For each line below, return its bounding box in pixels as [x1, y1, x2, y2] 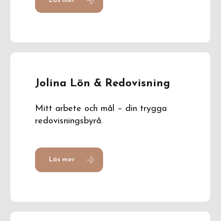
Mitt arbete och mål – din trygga [35, 104, 167, 113]
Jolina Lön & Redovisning [35, 77, 171, 89]
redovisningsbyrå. [35, 116, 103, 126]
